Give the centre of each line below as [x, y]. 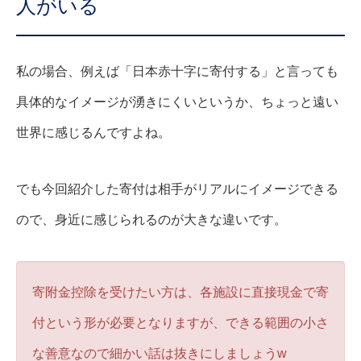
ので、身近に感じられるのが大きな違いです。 [151, 220]
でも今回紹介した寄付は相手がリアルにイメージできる [177, 189]
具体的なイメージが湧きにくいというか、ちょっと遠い [177, 102]
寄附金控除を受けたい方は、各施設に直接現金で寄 [180, 293]
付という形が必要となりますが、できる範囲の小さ [180, 323]
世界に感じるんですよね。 [93, 133]
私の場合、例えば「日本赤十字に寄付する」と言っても [177, 72]
